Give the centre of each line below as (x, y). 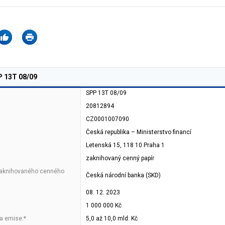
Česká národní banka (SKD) (123, 175)
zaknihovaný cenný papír (120, 158)
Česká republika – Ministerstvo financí (139, 132)
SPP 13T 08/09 (106, 93)
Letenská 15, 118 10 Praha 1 (125, 145)
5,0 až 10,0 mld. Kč (112, 218)
